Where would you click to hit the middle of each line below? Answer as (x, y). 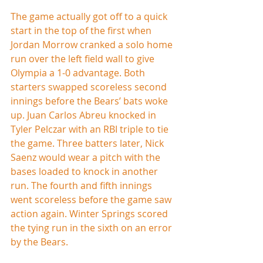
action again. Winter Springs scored (90, 213)
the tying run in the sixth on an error (92, 227)
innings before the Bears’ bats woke (90, 101)
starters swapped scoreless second (90, 87)
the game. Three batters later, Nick (88, 143)
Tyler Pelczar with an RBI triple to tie (91, 129)
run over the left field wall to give (84, 58)
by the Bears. (39, 242)
